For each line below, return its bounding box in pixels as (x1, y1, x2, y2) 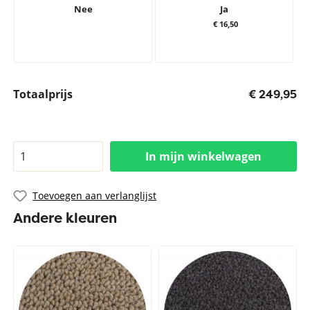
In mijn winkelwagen (145, 149, 262, 164)
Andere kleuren (13, 208, 118, 227)
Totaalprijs (13, 86, 73, 102)
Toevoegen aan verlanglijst (33, 189, 157, 202)
